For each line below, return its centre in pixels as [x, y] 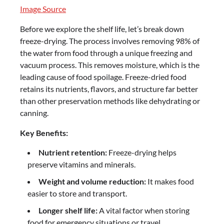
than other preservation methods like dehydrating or [110, 101]
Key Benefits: [44, 133]
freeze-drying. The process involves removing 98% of [110, 41]
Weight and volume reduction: [92, 181]
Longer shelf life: [68, 210]
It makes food [170, 181]
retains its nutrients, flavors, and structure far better [109, 89]
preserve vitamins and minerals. [81, 164]
